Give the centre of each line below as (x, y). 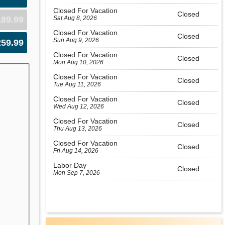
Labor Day (70, 165)
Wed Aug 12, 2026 (79, 106)
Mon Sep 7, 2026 (77, 173)
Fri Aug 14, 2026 (76, 151)
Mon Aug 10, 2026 (79, 62)
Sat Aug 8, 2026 (75, 18)
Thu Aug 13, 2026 (78, 129)
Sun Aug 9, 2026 (76, 40)
